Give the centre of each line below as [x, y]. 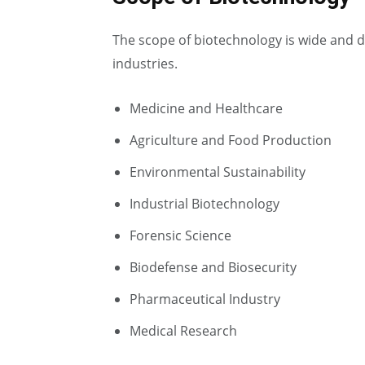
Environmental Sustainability [218, 172]
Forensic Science [180, 235]
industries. [145, 64]
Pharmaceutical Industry [205, 299]
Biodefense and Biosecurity [213, 267]
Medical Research [183, 331]
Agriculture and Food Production [231, 140]
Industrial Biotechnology [204, 204]
